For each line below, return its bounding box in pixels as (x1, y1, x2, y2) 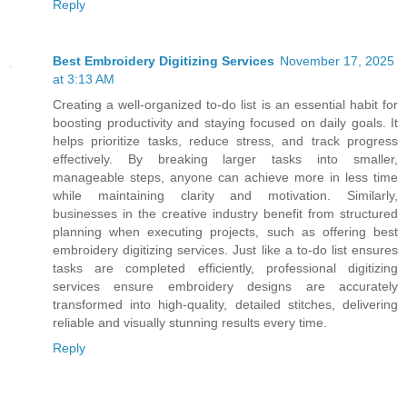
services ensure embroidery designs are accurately (53, 278, 398, 293)
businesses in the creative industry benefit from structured (53, 205, 398, 221)
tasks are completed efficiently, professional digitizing (53, 260, 398, 275)
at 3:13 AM (53, 71, 114, 86)
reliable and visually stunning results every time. (53, 314, 327, 330)
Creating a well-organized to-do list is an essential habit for (53, 96, 398, 112)
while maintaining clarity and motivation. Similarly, (53, 187, 398, 203)
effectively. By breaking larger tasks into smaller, (53, 151, 398, 166)
